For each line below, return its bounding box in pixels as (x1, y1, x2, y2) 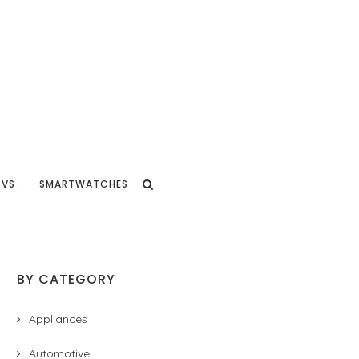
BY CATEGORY (17, 270, 115, 288)
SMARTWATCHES (38, 177, 128, 191)
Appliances (29, 312, 87, 326)
